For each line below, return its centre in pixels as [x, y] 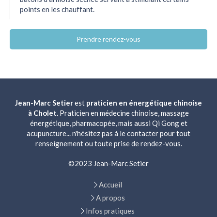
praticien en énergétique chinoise [144, 103]
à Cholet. [43, 113]
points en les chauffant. [57, 9]
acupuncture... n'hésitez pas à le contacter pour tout [108, 133]
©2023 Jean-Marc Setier [108, 163]
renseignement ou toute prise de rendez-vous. [108, 143]
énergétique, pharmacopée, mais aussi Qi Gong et [108, 123]
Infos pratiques [110, 211]
